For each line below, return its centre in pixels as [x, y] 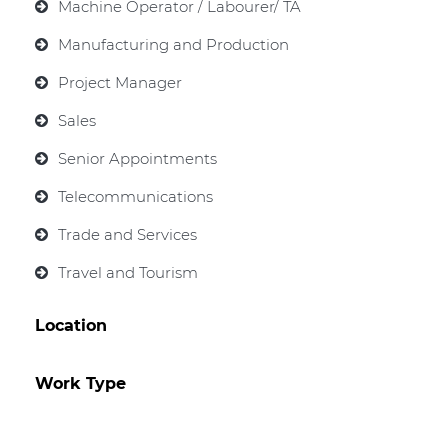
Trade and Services [127, 234]
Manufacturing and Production [173, 44]
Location [71, 325]
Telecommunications [135, 196]
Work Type [80, 383]
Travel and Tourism [128, 272]
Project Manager [120, 82]
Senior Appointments [137, 158]
